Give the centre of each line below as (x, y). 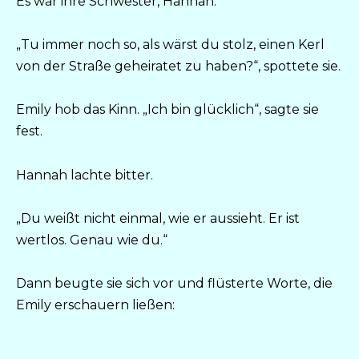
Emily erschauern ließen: (95, 305)
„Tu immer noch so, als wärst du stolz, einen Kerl (170, 45)
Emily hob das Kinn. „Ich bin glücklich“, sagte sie (167, 110)
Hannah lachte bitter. (85, 175)
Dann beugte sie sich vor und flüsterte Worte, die (174, 283)
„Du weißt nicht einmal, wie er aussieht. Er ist (158, 218)
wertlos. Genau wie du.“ (92, 240)
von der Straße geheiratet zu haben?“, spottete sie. (178, 67)
